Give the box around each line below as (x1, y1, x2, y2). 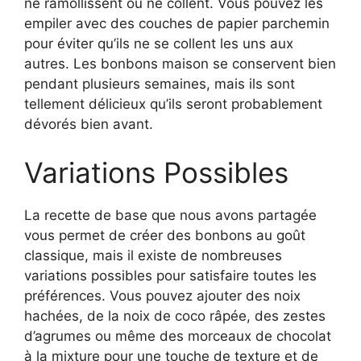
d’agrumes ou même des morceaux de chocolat (24, 327, 331, 344)
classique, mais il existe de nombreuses (24, 247, 282, 263)
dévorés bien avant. (24, 116, 153, 133)
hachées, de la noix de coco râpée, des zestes (24, 307, 326, 324)
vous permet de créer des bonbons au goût (24, 226, 305, 243)
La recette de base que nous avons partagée (24, 206, 317, 223)
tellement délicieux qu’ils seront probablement (24, 96, 322, 113)
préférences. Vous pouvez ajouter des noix (24, 287, 301, 304)
